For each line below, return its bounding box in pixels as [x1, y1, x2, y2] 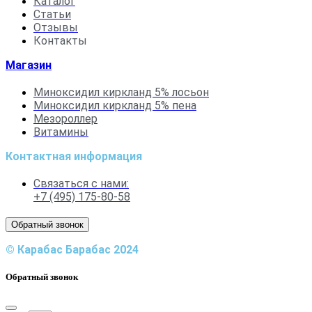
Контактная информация [6, 149, 142, 163]
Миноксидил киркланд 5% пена [33, 98, 196, 112]
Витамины [33, 125, 88, 139]
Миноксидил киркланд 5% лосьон [33, 85, 209, 99]
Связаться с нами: [33, 176, 129, 190]
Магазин [6, 58, 52, 72]
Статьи [33, 7, 71, 21]
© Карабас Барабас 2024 [6, 242, 139, 256]
